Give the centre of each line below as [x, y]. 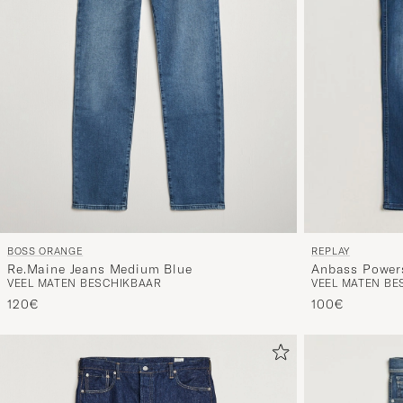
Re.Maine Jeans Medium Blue [100, 269]
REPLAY [331, 251]
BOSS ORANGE [45, 251]
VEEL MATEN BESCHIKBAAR [85, 282]
